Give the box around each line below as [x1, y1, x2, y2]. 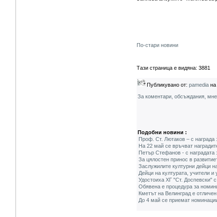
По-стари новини [137, 42, 178, 48]
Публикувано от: [145, 82, 189, 88]
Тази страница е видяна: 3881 [137, 65, 210, 71]
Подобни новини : [138, 129, 187, 135]
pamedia [189, 82, 209, 88]
